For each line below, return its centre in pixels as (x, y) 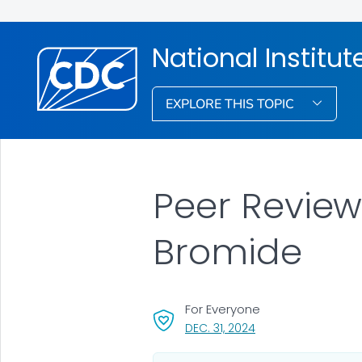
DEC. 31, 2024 (220, 328)
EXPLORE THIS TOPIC (232, 104)
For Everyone (222, 309)
